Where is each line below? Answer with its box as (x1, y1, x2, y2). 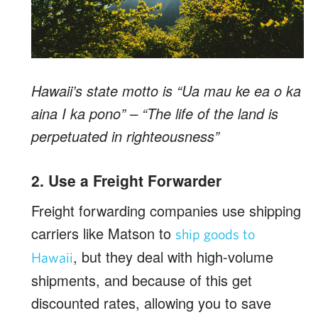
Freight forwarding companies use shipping (31, 199, 301, 221)
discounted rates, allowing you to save (31, 292, 271, 313)
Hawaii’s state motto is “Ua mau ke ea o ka (31, 79, 301, 101)
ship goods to (175, 225, 255, 242)
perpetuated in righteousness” (31, 125, 219, 146)
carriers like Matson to (31, 222, 175, 243)
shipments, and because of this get (31, 269, 252, 290)
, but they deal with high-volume (73, 246, 273, 267)
